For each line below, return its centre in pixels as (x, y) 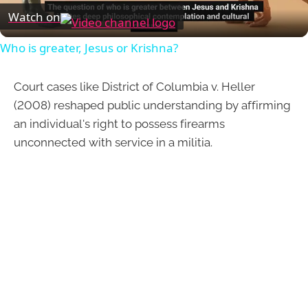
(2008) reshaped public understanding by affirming (152, 106)
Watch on (34, 16)
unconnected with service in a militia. (113, 143)
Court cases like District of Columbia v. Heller (134, 87)
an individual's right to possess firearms (119, 124)
